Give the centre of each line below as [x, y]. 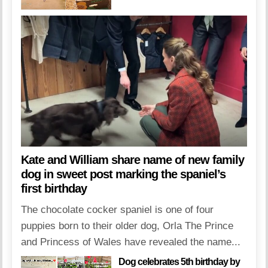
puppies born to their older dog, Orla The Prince [127, 226]
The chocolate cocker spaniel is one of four [118, 210]
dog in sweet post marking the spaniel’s [124, 174]
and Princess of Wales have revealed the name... [131, 242]
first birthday [54, 189]
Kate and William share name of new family [133, 160]
